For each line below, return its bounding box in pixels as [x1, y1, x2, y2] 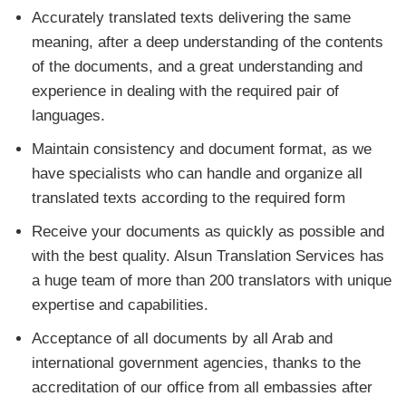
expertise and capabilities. [32, 295, 208, 314]
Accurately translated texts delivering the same [32, 8, 351, 26]
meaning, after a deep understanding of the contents [32, 33, 383, 51]
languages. [32, 106, 105, 124]
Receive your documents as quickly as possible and [32, 222, 384, 240]
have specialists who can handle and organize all [32, 164, 362, 182]
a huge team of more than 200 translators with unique [32, 271, 391, 289]
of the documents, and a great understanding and [32, 57, 362, 75]
